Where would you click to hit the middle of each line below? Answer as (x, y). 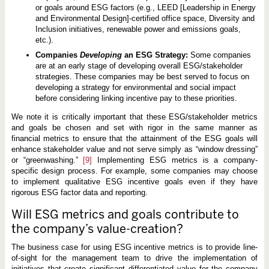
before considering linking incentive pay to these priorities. (136, 98)
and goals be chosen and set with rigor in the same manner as (134, 127)
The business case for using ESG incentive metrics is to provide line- (134, 247)
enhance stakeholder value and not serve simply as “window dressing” (134, 149)
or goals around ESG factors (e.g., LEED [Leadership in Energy (145, 7)
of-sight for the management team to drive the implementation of (134, 258)
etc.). (44, 40)
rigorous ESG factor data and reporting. (79, 192)
